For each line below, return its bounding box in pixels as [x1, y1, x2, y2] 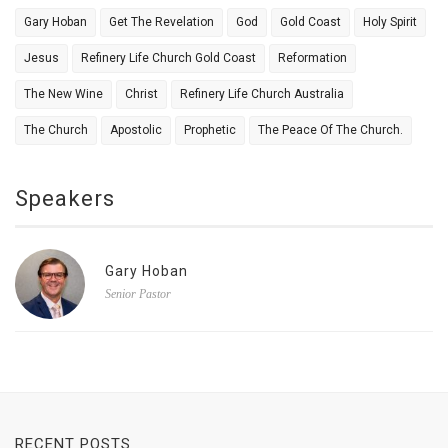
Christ [125, 87, 158, 102]
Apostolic [110, 123, 162, 138]
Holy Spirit [363, 15, 417, 30]
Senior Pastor [105, 287, 171, 302]
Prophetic [184, 123, 236, 138]
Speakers [15, 186, 115, 212]
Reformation [278, 51, 347, 66]
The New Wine [24, 87, 103, 102]
